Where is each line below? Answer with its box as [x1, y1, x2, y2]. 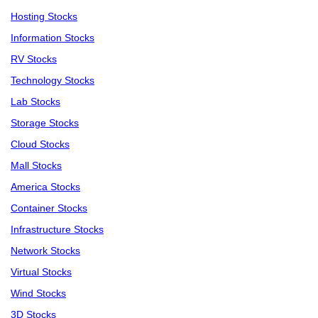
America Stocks [11, 181, 80, 193]
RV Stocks [11, 53, 57, 65]
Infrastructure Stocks [11, 224, 104, 236]
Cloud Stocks [11, 138, 70, 150]
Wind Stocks [11, 287, 66, 300]
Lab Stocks [11, 96, 60, 108]
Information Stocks [11, 32, 94, 44]
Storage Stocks [11, 117, 79, 129]
